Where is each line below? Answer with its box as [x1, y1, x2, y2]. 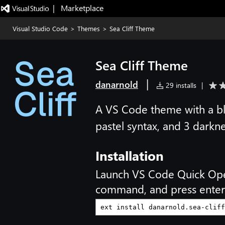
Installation [95, 147, 164, 164]
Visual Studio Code [13, 24, 68, 33]
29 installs [164, 80, 196, 90]
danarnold [95, 78, 138, 90]
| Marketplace [52, 3, 103, 13]
